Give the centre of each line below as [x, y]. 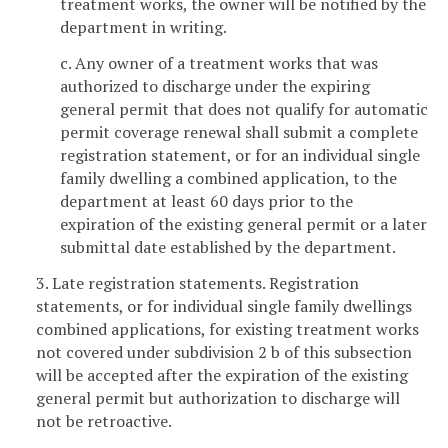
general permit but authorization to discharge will [218, 397]
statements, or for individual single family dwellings [224, 305]
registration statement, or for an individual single [240, 154]
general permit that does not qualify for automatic [244, 108]
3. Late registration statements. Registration [197, 282]
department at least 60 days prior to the [206, 200]
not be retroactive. [104, 420]
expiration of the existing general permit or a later [243, 223]
